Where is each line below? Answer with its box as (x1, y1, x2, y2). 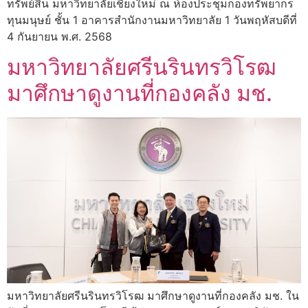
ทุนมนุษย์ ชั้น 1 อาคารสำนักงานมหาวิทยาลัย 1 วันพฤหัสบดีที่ (7, 12, 297, 27)
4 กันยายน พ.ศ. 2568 (7, 29, 112, 43)
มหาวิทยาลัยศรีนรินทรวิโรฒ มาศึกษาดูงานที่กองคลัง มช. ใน (7, 288, 299, 302)
